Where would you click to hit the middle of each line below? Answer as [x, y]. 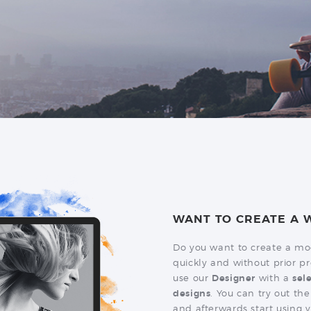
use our [192, 278]
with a [274, 278]
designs [192, 294]
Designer [234, 278]
